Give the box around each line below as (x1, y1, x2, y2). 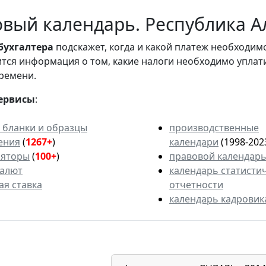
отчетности (169, 178, 223, 192)
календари (169, 135, 218, 149)
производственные (169, 121, 259, 135)
